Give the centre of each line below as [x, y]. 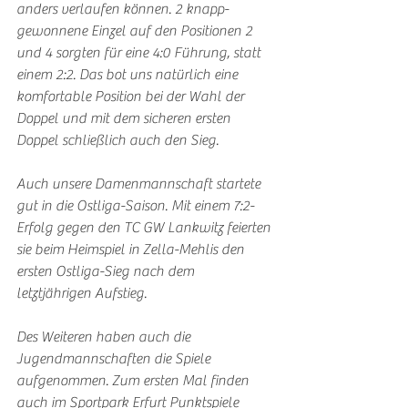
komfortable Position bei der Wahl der [132, 96]
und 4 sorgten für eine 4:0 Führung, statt [140, 52]
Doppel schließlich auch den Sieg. [117, 140]
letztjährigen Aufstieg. [82, 293]
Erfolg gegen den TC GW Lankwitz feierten [145, 227]
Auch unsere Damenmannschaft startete [140, 184]
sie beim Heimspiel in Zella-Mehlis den [132, 249]
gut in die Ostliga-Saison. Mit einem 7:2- [135, 205]
